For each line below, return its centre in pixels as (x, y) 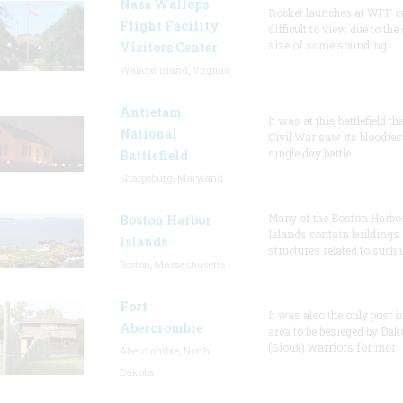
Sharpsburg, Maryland (171, 178)
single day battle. (310, 153)
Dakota (136, 372)
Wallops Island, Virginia (175, 70)
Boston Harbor (165, 220)
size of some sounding (327, 45)
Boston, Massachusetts (172, 264)
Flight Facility (169, 26)
